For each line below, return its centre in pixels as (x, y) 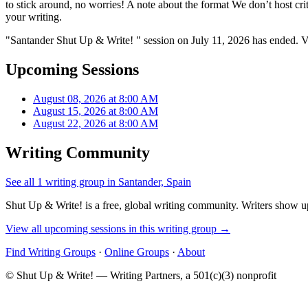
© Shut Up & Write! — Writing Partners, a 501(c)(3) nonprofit (141, 275)
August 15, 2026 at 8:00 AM (96, 111)
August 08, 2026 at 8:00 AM (96, 98)
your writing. (34, 16)
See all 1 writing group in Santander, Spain (98, 181)
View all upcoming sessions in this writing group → (118, 228)
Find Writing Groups (51, 252)
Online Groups (137, 252)
